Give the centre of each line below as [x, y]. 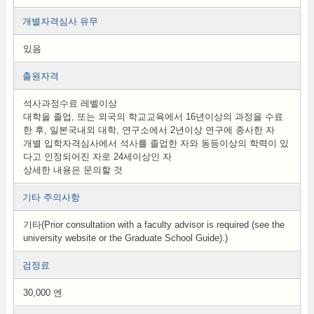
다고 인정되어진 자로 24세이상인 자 [97, 157]
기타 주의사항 [51, 197]
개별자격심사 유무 [60, 21]
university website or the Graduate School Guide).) [125, 238]
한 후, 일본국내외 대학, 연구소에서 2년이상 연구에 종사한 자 [149, 130]
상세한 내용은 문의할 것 [73, 170]
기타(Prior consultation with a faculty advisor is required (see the [153, 225]
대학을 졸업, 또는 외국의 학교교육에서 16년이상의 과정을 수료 [153, 117]
